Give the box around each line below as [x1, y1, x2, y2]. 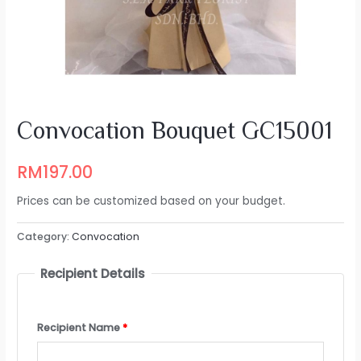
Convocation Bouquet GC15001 [17, 117, 333, 145]
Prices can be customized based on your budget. [17, 193, 286, 210]
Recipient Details [40, 264, 146, 282]
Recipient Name [36, 321, 122, 335]
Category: [17, 230, 73, 244]
